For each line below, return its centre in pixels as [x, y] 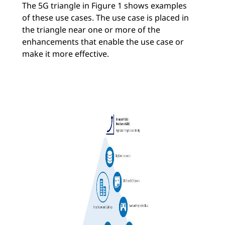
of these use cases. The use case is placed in [105, 18]
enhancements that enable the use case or [103, 42]
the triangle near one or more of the [91, 30]
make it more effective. [66, 54]
